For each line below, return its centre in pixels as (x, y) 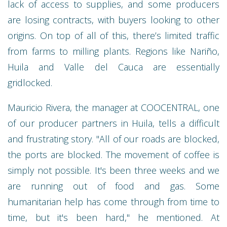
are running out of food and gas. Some (113, 186)
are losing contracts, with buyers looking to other (113, 20)
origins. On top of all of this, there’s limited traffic (113, 35)
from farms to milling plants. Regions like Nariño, (113, 51)
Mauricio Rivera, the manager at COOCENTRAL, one (113, 107)
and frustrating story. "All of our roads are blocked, (113, 139)
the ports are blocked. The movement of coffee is (113, 154)
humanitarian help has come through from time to (113, 201)
